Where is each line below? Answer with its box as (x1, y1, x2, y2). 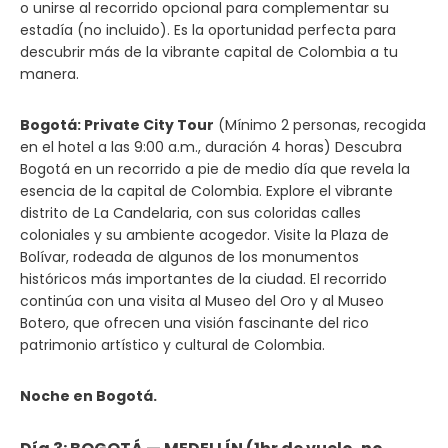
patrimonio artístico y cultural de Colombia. (20, 335, 325, 355)
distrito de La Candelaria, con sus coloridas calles (20, 203, 361, 223)
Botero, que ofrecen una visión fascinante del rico (20, 313, 369, 333)
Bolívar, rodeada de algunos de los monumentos (20, 247, 359, 267)
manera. (20, 64, 79, 84)
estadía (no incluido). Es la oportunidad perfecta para (20, 20, 396, 40)
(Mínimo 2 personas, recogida (214, 115, 426, 135)
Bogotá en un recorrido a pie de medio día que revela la (20, 159, 410, 179)
